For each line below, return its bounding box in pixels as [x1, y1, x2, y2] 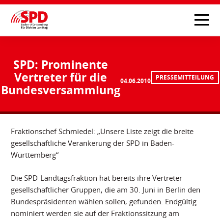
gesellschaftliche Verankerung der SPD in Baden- [11, 138, 175, 148]
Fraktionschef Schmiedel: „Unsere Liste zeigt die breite [11, 126, 194, 137]
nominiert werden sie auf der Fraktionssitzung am [11, 208, 180, 218]
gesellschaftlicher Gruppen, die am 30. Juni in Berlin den [11, 184, 201, 194]
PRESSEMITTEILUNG [156, 73, 214, 82]
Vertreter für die [14, 70, 107, 85]
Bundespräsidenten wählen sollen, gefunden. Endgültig [11, 196, 197, 206]
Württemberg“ [11, 150, 59, 160]
